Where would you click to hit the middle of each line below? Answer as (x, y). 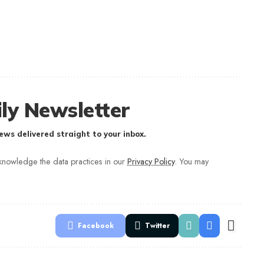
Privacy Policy (151, 161)
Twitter (157, 225)
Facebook (95, 225)
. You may (192, 161)
